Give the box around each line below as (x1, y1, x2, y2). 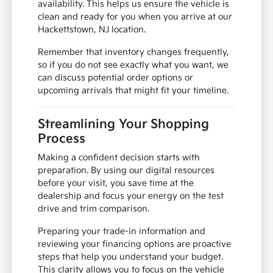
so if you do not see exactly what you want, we (38, 60, 229, 71)
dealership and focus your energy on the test (38, 191, 224, 202)
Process (38, 132, 86, 147)
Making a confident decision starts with (38, 152, 200, 163)
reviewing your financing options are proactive (38, 239, 232, 250)
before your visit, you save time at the (38, 178, 194, 189)
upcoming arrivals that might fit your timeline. (38, 85, 229, 96)
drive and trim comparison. (38, 204, 150, 214)
